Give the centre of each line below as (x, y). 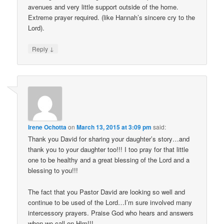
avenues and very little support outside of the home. (103, 6)
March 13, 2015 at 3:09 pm (114, 127)
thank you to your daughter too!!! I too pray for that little (108, 149)
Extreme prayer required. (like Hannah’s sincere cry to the (112, 17)
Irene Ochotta (47, 127)
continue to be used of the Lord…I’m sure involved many (110, 202)
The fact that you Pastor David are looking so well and (107, 191)
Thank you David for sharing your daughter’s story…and (109, 139)
